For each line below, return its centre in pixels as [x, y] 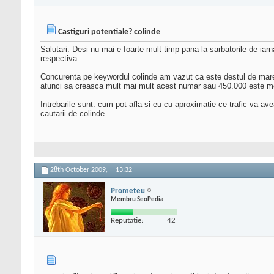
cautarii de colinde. [74, 114]
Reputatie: [127, 220]
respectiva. [60, 59]
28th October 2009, [80, 170]
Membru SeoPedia [137, 199]
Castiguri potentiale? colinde [109, 32]
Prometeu [128, 191]
